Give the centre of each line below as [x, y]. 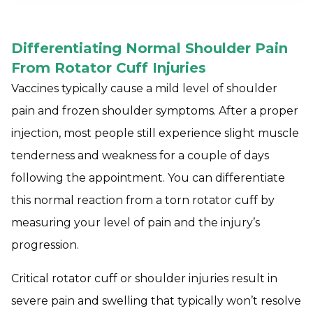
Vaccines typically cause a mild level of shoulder [144, 88]
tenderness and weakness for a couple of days [140, 155]
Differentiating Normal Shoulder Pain [150, 48]
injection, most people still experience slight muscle [155, 133]
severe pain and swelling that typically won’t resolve [156, 300]
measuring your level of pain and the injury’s [136, 222]
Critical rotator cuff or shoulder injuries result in [144, 278]
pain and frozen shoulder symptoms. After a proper [155, 110]
